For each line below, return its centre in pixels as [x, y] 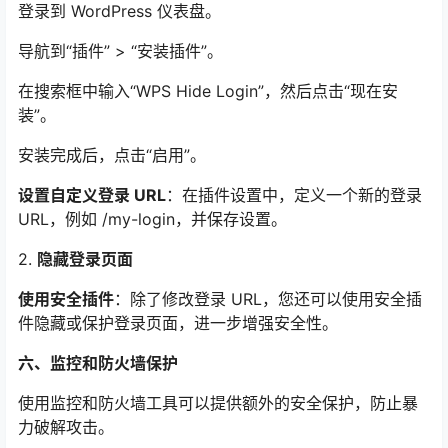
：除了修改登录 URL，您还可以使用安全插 [268, 299]
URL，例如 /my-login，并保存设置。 [152, 219]
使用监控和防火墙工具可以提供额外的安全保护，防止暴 [218, 403]
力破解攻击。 [66, 427]
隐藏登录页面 [85, 259]
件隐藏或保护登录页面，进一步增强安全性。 [178, 323]
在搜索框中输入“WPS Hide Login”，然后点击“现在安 [208, 91]
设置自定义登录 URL [92, 195]
